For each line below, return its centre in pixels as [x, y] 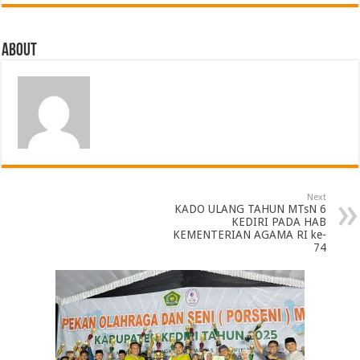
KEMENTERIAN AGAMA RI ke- [249, 234]
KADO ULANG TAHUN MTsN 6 [250, 209]
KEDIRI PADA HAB [278, 221]
